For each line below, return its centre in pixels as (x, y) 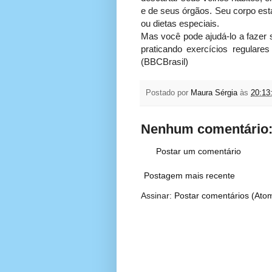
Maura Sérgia (214, 93)
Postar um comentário (199, 151)
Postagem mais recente (189, 176)
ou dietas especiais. (180, 24)
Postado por (168, 93)
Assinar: (158, 196)
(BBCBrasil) (165, 62)
